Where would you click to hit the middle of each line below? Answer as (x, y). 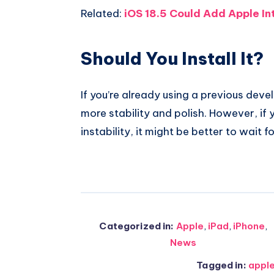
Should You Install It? (172, 58)
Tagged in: (221, 265)
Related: (102, 14)
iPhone (249, 226)
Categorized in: (137, 226)
